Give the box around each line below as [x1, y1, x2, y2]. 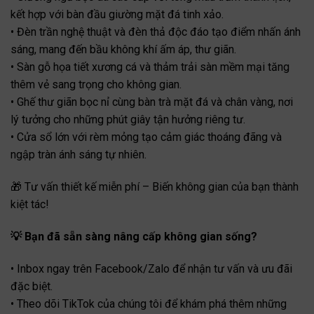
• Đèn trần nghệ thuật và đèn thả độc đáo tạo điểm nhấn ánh [11, 25, 301, 39]
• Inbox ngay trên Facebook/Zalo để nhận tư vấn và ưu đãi [11, 261, 292, 275]
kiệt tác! [11, 198, 49, 212]
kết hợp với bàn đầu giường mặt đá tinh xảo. [11, 8, 224, 22]
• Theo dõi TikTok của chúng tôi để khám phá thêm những [11, 296, 287, 310]
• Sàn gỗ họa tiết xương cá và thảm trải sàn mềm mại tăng [11, 60, 289, 74]
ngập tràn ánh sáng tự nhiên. [11, 148, 146, 162]
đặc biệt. [11, 279, 53, 293]
